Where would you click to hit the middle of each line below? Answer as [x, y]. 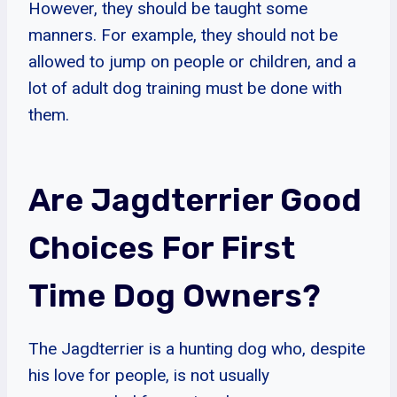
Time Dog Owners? [175, 295]
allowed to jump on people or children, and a [192, 61]
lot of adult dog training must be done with [185, 88]
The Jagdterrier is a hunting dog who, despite [197, 348]
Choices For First [162, 247]
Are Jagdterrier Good [195, 199]
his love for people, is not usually [149, 375]
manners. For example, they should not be [183, 35]
